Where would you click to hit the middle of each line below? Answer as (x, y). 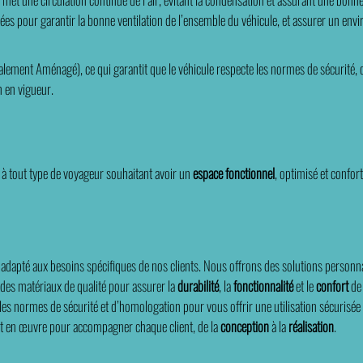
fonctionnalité (263, 286)
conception (245, 326)
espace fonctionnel (234, 173)
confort (332, 286)
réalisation (311, 326)
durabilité (198, 286)
